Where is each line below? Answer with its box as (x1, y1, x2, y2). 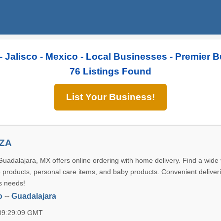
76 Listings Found (70, 66, 151, 76)
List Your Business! (66, 92, 155, 102)
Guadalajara (11, 192, 57, 200)
